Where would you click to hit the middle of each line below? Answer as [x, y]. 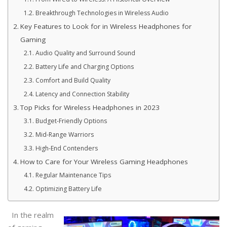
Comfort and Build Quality [73, 80]
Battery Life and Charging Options [84, 66]
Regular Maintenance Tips [73, 175]
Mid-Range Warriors [64, 134]
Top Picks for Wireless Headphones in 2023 [90, 107]
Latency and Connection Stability [82, 94]
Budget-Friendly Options [71, 121]
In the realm [33, 215]
